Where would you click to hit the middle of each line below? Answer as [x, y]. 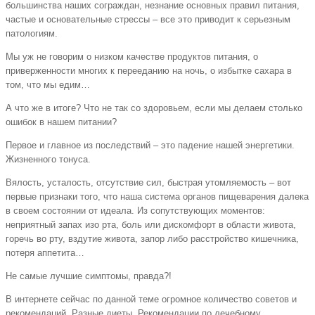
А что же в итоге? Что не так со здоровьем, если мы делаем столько [154, 108]
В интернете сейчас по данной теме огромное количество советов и [151, 300]
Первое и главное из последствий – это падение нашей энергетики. [150, 146]
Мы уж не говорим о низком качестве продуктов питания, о [132, 57]
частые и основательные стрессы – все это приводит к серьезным [148, 20]
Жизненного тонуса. [48, 160]
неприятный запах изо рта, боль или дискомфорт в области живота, [151, 225]
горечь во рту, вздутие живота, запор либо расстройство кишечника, [152, 239]
